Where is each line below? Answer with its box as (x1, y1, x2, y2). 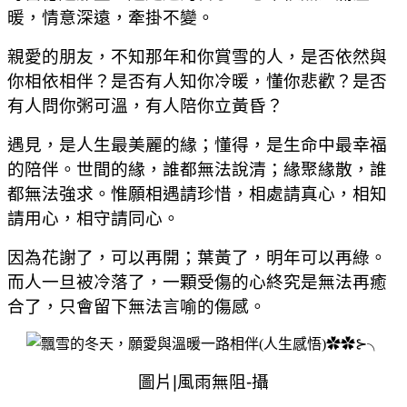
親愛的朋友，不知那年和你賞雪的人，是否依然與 (7, 46, 387, 66)
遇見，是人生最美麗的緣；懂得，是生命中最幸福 (7, 134, 387, 154)
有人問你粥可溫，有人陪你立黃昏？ (7, 95, 283, 115)
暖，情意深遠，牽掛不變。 (7, 7, 214, 27)
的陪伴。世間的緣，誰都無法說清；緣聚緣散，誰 (7, 159, 387, 179)
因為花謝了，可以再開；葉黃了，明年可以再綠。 (7, 247, 387, 267)
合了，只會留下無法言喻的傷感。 (7, 296, 266, 316)
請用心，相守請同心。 (7, 208, 180, 228)
